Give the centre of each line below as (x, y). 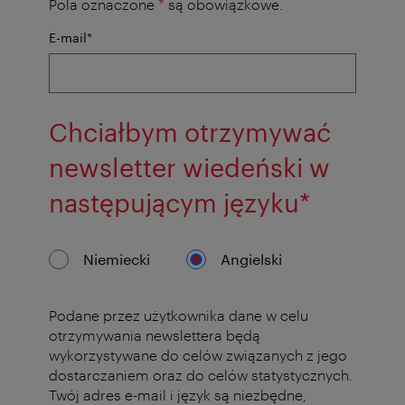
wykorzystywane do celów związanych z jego (198, 354)
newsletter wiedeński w (189, 167)
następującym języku (174, 202)
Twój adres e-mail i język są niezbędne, (178, 394)
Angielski (251, 259)
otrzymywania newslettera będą (155, 334)
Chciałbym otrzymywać (190, 132)
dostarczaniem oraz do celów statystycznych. (201, 374)
